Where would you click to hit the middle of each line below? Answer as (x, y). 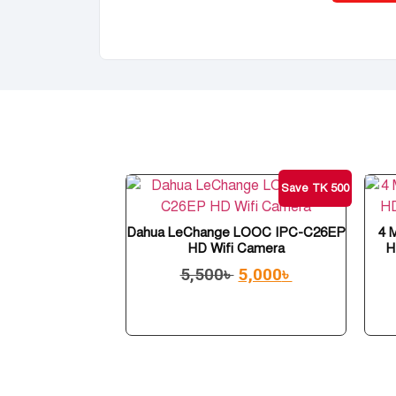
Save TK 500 (315, 188)
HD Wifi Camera (236, 248)
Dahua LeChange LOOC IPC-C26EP (236, 232)
